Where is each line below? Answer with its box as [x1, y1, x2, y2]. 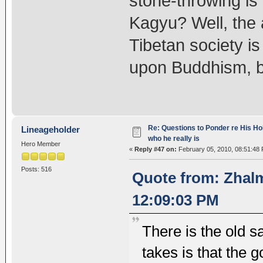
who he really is [147, 134, 200, 143]
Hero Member [21, 140, 60, 147]
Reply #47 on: [134, 146, 177, 153]
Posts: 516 [21, 166, 52, 173]
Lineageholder [21, 124, 80, 135]
